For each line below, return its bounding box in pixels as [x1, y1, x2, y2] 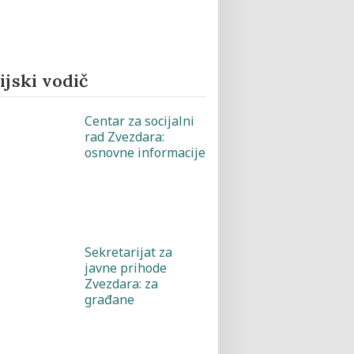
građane [84, 291, 134, 308]
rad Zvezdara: [84, 128, 164, 145]
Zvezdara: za [84, 275, 158, 292]
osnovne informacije [84, 144, 205, 161]
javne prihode [84, 259, 167, 277]
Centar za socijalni [84, 112, 194, 130]
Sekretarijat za [84, 243, 172, 261]
